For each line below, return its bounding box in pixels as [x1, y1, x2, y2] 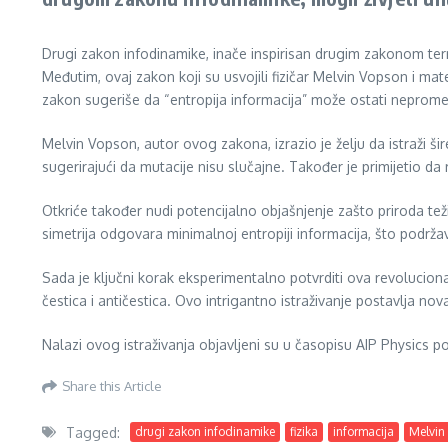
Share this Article [62, 378, 162, 395]
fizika [290, 424, 318, 440]
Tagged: [66, 423, 120, 441]
